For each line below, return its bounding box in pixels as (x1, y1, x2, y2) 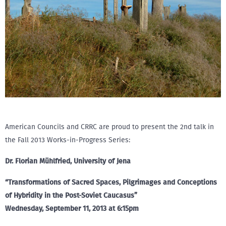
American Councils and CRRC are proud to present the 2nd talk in (5, 123, 214, 131)
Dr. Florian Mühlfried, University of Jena (5, 157, 131, 165)
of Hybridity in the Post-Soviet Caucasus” (5, 191, 137, 200)
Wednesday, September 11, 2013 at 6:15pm (5, 204, 139, 213)
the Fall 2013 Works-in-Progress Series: (5, 136, 130, 144)
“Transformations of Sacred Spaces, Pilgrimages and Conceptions (5, 178, 217, 187)
